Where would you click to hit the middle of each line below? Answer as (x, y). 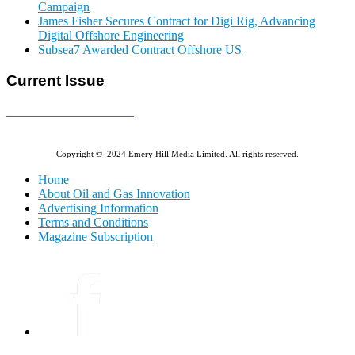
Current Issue (55, 80)
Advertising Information (98, 208)
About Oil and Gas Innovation (114, 193)
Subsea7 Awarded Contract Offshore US (140, 50)
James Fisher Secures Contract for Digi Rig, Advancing (177, 21)
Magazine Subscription (95, 236)
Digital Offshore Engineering (111, 36)
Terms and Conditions (93, 222)
